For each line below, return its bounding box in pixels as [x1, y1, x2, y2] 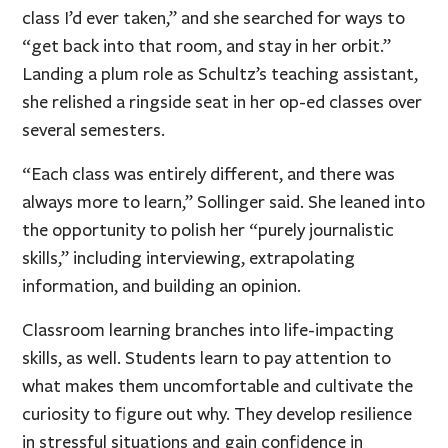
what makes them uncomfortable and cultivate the [22, 374, 414, 397]
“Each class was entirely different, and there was [22, 162, 396, 185]
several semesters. [22, 118, 166, 141]
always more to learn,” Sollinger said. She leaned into [22, 190, 426, 213]
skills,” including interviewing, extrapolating [22, 246, 356, 269]
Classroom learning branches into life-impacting [22, 318, 395, 341]
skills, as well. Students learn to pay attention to [22, 346, 392, 369]
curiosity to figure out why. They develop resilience [22, 402, 413, 425]
